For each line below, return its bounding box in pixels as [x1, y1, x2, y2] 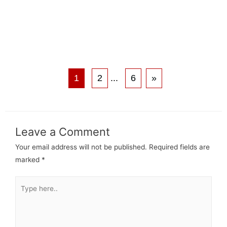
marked [15, 155, 42, 164]
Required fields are [149, 142, 210, 151]
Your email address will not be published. [15, 142, 147, 151]
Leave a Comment [15, 125, 110, 138]
